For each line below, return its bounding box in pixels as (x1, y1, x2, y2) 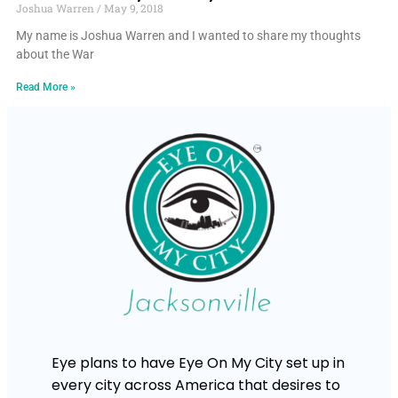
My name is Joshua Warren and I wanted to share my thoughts (16, 28, 361, 43)
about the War (16, 46, 94, 61)
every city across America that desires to (52, 374, 340, 395)
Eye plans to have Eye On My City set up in (52, 352, 345, 373)
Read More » (16, 80, 76, 93)
